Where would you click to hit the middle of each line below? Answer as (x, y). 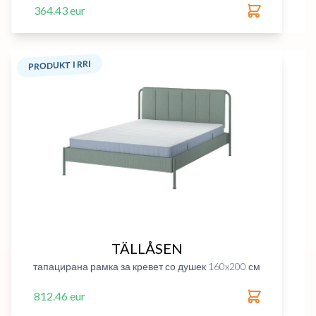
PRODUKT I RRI (60, 65)
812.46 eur (60, 296)
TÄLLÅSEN (147, 248)
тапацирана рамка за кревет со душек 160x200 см (147, 266)
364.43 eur (60, 10)
